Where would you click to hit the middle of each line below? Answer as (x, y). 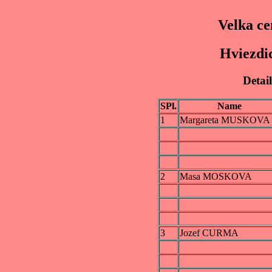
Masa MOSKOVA (216, 177)
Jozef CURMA (209, 233)
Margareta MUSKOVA (225, 120)
